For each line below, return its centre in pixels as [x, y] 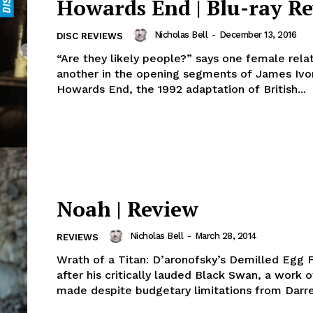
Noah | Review [128, 209]
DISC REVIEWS [90, 36]
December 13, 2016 [257, 35]
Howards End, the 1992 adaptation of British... [181, 89]
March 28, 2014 [226, 236]
